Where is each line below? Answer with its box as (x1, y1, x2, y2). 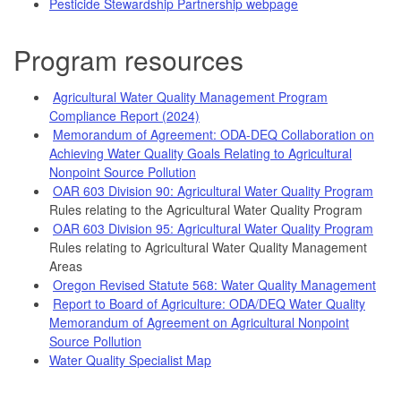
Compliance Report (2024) (49, 106, 200, 124)
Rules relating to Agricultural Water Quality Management (49, 237, 367, 256)
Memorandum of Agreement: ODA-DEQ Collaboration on (53, 124, 374, 143)
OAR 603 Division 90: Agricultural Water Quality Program (53, 181, 373, 200)
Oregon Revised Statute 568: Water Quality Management (53, 275, 376, 294)
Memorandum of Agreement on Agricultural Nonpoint (49, 312, 349, 331)
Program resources (13, 39, 243, 79)
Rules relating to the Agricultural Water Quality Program (49, 200, 363, 218)
